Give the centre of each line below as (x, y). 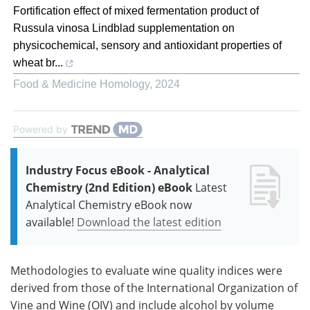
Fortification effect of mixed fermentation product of (136, 11)
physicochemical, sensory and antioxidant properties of (147, 46)
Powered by (40, 129)
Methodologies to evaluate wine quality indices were (146, 271)
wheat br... (38, 63)
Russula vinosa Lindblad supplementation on (124, 28)
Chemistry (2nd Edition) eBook (109, 188)
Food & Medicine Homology (81, 84)
